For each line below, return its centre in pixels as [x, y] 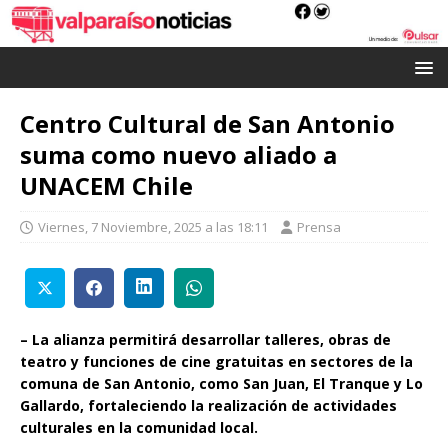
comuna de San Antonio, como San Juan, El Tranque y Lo [221, 383]
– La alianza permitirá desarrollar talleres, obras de [205, 339]
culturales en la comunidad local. [139, 427]
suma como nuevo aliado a [178, 155]
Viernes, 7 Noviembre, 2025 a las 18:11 [153, 227]
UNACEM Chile [106, 186]
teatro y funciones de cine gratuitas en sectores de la [216, 361]
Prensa [319, 227]
